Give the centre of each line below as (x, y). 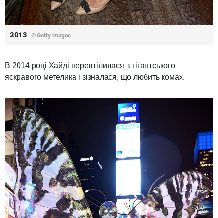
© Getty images (51, 35)
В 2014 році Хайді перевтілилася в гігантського (90, 65)
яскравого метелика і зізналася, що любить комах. (95, 77)
